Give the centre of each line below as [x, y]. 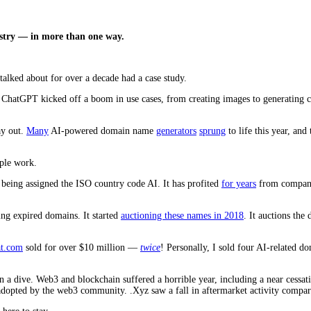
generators [176, 131]
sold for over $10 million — [82, 247]
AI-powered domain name [102, 131]
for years [239, 183]
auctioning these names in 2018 [182, 215]
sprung [212, 131]
